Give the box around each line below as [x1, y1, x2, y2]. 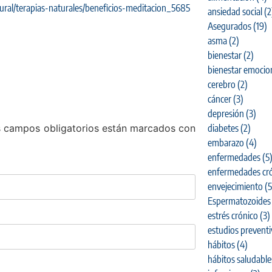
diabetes [207, 121, 239, 134]
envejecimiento [207, 180, 263, 192]
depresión [207, 107, 244, 120]
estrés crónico [207, 209, 258, 222]
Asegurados [207, 19, 251, 32]
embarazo [207, 136, 244, 149]
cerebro [207, 78, 236, 90]
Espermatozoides [207, 194, 271, 207]
